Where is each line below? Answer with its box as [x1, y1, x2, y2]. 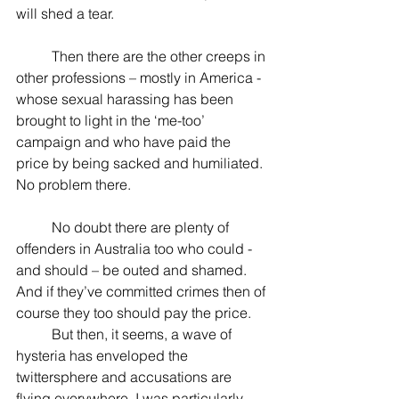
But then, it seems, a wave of [16, 325, 52, 343]
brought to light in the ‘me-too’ [16, 111, 208, 129]
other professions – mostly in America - [16, 69, 265, 86]
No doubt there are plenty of [16, 218, 52, 236]
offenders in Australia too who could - [16, 240, 256, 257]
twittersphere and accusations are [16, 368, 235, 386]
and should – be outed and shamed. [16, 261, 250, 279]
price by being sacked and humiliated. [16, 154, 266, 172]
